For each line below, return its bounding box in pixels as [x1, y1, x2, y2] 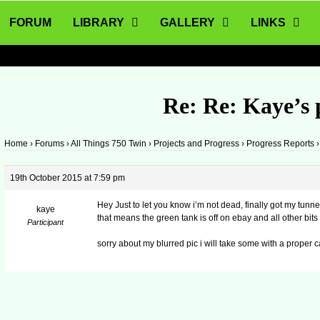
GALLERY [160, 16, 216, 29]
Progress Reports [246, 139, 315, 149]
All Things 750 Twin [71, 139, 147, 149]
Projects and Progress [154, 139, 240, 149]
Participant [27, 218, 64, 227]
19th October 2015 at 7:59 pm [10, 173, 126, 184]
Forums [35, 139, 65, 149]
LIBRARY [73, 16, 125, 29]
